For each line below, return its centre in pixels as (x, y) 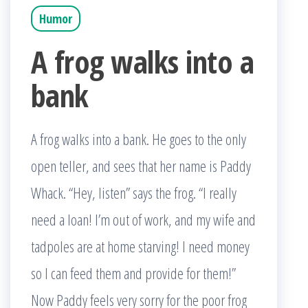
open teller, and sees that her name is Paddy (141, 166)
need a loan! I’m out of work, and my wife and (143, 219)
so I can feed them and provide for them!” (133, 273)
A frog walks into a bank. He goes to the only (139, 139)
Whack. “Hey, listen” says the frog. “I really (134, 192)
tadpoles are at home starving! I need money (140, 246)
